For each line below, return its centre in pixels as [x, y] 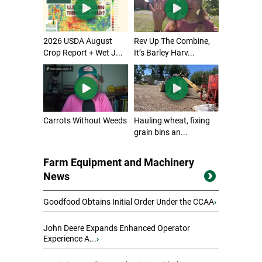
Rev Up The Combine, [172, 41]
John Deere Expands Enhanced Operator [117, 228]
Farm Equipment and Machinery [119, 163]
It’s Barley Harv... [164, 52]
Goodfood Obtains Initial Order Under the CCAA [129, 202]
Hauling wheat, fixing [172, 121]
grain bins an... [161, 132]
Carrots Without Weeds [85, 121]
